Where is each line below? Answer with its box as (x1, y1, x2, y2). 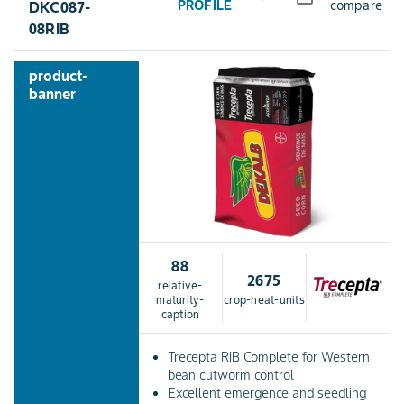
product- (29, 67, 87, 86)
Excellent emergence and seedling (167, 385, 366, 402)
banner (29, 85, 76, 104)
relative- (158, 279, 203, 293)
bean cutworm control (167, 367, 296, 384)
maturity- (156, 293, 205, 308)
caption (161, 308, 200, 322)
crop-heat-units (224, 293, 305, 308)
